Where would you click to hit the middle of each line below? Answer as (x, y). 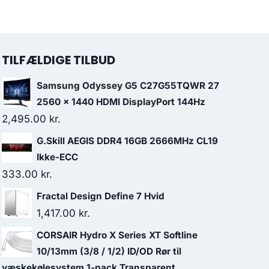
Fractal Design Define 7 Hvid (101, 196)
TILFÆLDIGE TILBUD (59, 60)
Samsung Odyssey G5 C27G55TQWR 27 (128, 86)
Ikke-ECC (57, 157)
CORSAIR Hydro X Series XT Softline (117, 235)
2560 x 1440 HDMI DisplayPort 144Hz (121, 102)
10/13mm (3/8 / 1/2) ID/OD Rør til (109, 251)
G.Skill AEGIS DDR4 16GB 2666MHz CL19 (127, 141)
